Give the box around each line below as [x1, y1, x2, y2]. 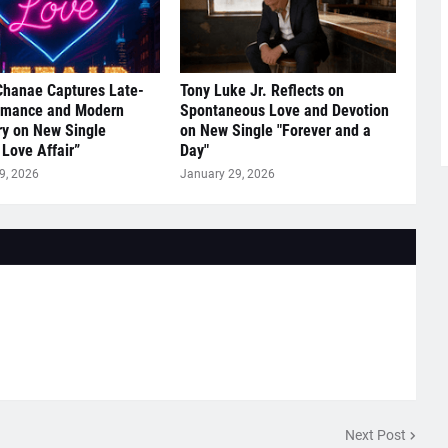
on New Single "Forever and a [179, 121, 371, 140]
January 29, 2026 [179, 167, 275, 181]
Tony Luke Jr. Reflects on [179, 81, 344, 100]
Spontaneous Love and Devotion [179, 101, 389, 120]
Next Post [344, 426, 406, 443]
